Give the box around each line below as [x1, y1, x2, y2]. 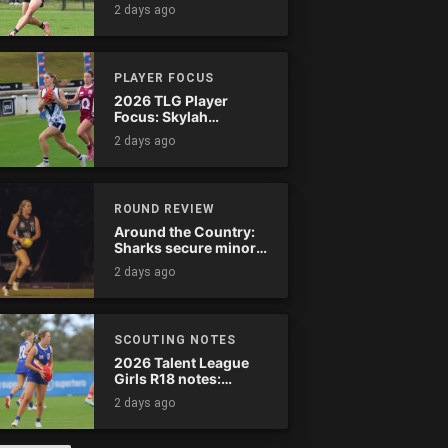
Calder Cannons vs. [113, 386, 249, 404]
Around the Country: [113, 223, 255, 241]
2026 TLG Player [113, 92, 228, 110]
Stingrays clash [113, 9, 220, 27]
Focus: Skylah [113, 108, 208, 126]
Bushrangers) [113, 140, 209, 158]
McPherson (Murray [113, 124, 252, 142]
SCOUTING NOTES [113, 332, 237, 347]
